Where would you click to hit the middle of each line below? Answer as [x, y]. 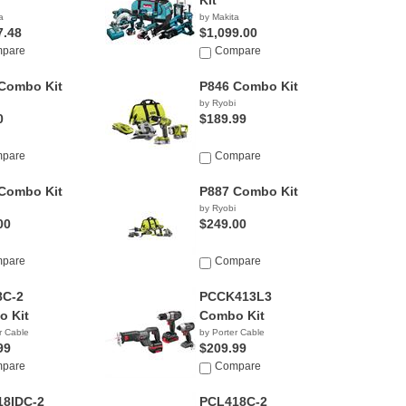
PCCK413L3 [235, 296]
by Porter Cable [232, 332]
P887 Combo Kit [248, 191]
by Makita [219, 17]
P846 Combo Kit [248, 86]
